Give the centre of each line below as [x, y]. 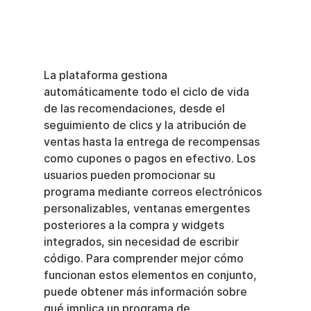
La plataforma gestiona [107, 76]
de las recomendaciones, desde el [135, 109]
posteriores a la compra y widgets [135, 226]
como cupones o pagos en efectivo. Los [151, 159]
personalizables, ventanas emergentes [148, 209]
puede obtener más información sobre [146, 292]
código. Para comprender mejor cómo [145, 259]
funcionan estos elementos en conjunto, [151, 276]
